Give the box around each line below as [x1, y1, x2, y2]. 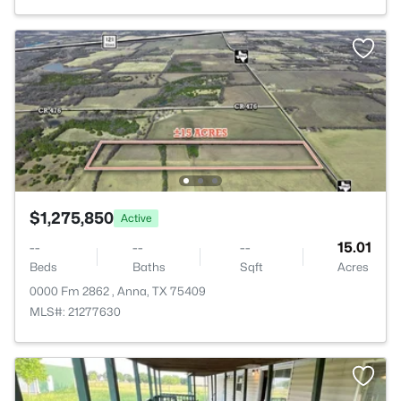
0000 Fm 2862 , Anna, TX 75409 [30, 284, 206, 298]
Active [121, 210, 151, 225]
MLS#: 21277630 [30, 304, 121, 319]
